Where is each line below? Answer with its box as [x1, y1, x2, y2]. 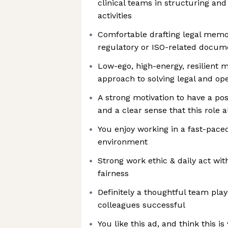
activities [98, 11, 132, 20]
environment [98, 137, 148, 147]
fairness [98, 168, 129, 178]
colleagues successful [98, 200, 185, 210]
